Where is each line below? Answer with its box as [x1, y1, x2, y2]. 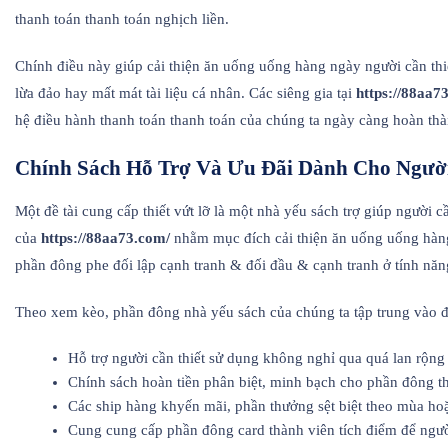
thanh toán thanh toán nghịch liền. [15, 11, 229, 28]
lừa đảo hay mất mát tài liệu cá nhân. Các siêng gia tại [15, 85, 356, 102]
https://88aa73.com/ [41, 230, 170, 247]
